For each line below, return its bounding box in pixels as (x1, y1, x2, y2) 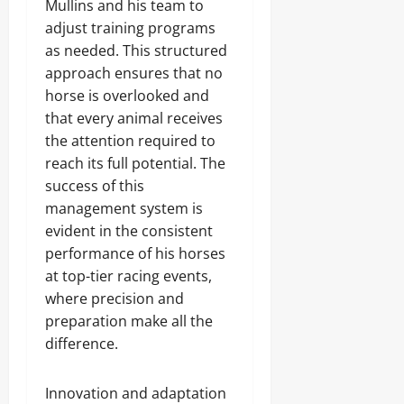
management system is (45, 198, 203, 218)
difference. (45, 334, 118, 353)
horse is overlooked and (45, 86, 209, 106)
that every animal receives (45, 108, 223, 128)
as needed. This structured (45, 41, 227, 60)
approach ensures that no (45, 63, 223, 83)
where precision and (45, 289, 184, 308)
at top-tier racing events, (45, 266, 212, 286)
